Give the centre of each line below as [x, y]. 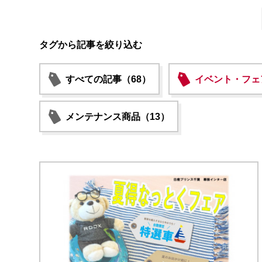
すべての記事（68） [108, 79]
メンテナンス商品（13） [118, 117]
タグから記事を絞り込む [91, 45]
